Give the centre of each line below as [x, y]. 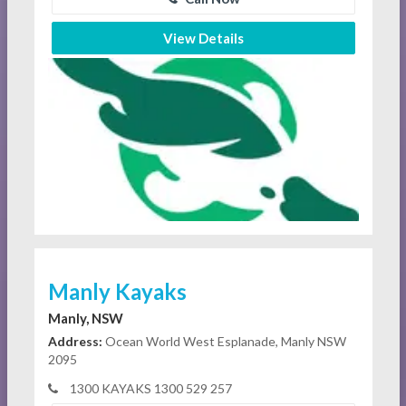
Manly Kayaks [117, 292]
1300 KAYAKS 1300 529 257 [149, 389]
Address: [75, 342]
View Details [203, 39]
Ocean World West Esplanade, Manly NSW [224, 342]
